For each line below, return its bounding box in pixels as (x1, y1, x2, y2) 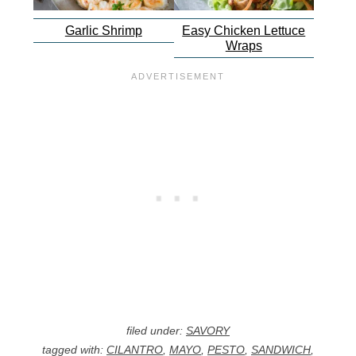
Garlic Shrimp (64, 24, 142, 38)
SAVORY (186, 324, 230, 338)
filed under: (126, 324, 186, 338)
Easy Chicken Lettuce (182, 24, 306, 38)
